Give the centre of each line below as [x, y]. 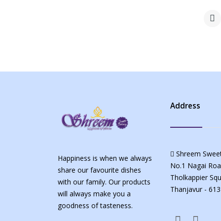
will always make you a [94, 194]
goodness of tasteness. [95, 206]
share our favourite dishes [99, 170]
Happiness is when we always [105, 158]
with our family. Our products [104, 182]
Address [185, 106]
